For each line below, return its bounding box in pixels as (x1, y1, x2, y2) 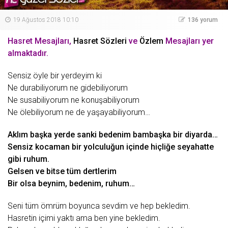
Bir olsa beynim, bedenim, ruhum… (8, 179, 135, 188)
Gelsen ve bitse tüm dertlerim (8, 166, 117, 176)
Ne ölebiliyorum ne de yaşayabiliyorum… (8, 107, 150, 117)
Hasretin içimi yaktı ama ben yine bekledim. (8, 213, 160, 223)
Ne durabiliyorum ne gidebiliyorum (8, 83, 128, 93)
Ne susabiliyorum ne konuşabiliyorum (8, 95, 139, 105)
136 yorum (188, 16, 218, 23)
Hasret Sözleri (73, 36, 127, 46)
